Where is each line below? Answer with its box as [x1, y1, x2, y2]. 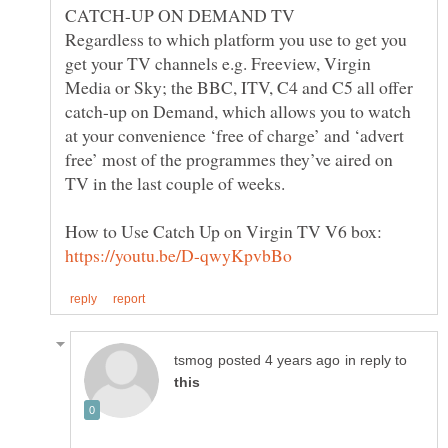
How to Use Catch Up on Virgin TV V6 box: [65, 218, 388, 243]
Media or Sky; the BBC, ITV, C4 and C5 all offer [65, 74, 413, 99]
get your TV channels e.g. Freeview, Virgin [65, 50, 371, 75]
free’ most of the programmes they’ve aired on [65, 146, 393, 171]
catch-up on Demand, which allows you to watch [65, 98, 411, 123]
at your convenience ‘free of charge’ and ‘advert [65, 122, 404, 147]
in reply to [345, 352, 407, 368]
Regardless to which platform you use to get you [65, 26, 407, 51]
